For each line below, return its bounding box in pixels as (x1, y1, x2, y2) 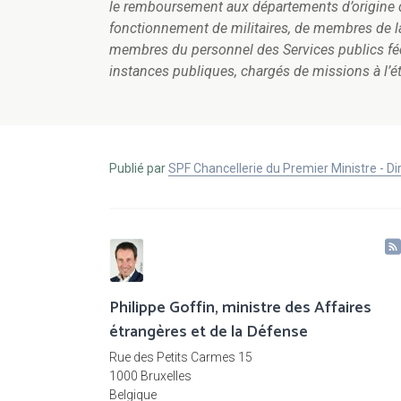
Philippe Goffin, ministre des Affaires (109, 294, 371, 322)
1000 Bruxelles (109, 369, 192, 384)
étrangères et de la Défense (109, 319, 308, 346)
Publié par (109, 161, 168, 176)
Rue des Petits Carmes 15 (109, 350, 252, 365)
